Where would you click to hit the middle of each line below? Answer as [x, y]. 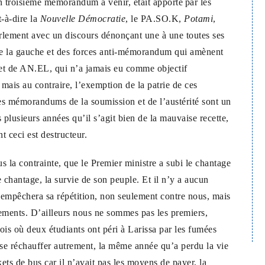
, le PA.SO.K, [155, 19]
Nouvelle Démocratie [83, 19]
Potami [198, 19]
